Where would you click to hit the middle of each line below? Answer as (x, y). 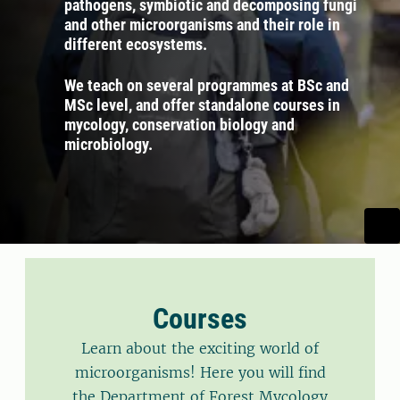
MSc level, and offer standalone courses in (202, 105)
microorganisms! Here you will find (200, 372)
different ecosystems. (136, 44)
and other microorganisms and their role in (202, 25)
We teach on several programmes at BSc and (207, 85)
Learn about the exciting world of (200, 348)
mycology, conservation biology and (179, 125)
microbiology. (108, 144)
